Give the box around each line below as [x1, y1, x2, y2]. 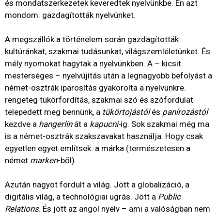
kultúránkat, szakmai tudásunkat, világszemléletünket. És [5, 46, 210, 56]
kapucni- [90, 119, 121, 129]
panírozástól [162, 107, 208, 117]
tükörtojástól [102, 107, 150, 117]
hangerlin [39, 119, 72, 129]
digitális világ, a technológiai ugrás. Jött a [5, 192, 158, 201]
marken [30, 155, 58, 165]
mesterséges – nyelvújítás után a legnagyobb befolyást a [5, 71, 212, 80]
